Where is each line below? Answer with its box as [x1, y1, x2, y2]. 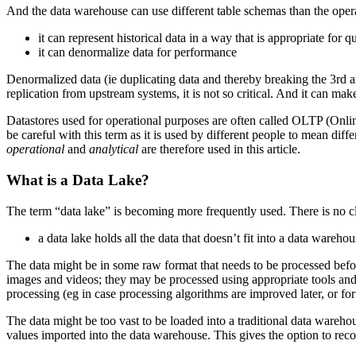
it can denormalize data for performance [38, 45, 237, 60]
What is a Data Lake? [6, 172, 149, 189]
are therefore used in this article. [138, 142, 300, 157]
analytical [89, 142, 138, 157]
